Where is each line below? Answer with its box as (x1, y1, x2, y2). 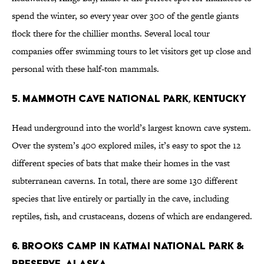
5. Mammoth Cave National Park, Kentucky (12, 92, 246, 105)
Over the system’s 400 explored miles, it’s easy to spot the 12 (12, 139, 240, 152)
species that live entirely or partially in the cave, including (12, 192, 229, 205)
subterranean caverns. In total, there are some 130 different (12, 174, 237, 187)
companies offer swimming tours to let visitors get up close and (12, 45, 251, 58)
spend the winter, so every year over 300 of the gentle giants (12, 9, 239, 22)
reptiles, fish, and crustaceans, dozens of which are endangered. (12, 210, 252, 223)
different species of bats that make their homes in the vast (12, 157, 230, 170)
